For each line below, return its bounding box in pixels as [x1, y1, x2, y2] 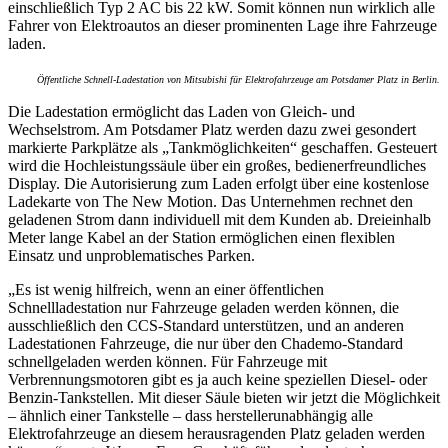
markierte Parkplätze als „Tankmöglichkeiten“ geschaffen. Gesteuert [8, 139, 437, 156]
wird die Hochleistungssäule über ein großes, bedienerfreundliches [8, 157, 426, 174]
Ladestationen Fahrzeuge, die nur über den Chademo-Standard [8, 335, 403, 352]
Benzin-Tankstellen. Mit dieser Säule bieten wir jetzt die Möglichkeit [8, 389, 440, 406]
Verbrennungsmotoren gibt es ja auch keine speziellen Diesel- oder [8, 371, 427, 388]
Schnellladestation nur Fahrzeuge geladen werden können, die [8, 299, 399, 316]
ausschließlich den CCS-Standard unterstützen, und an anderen [8, 317, 404, 334]
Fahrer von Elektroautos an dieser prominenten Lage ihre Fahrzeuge [8, 17, 437, 34]
